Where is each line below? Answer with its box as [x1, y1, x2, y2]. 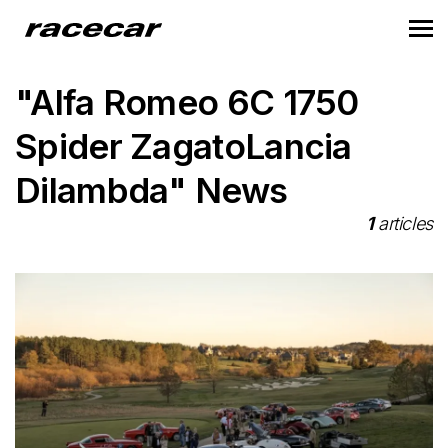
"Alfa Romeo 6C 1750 [15, 81, 359, 123]
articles [373, 213, 433, 234]
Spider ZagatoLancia [15, 125, 352, 167]
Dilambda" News [15, 169, 288, 211]
